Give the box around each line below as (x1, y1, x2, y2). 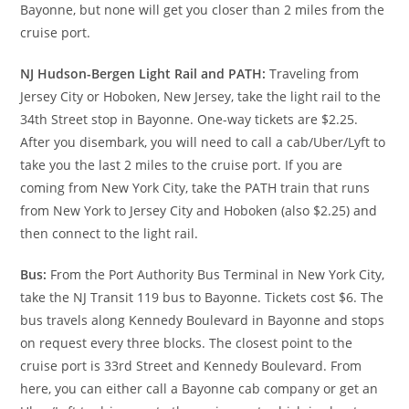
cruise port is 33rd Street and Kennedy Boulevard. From (20, 357, 362, 375)
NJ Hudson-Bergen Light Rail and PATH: (20, 65, 267, 83)
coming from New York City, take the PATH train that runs (20, 179, 371, 197)
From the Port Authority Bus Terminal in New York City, (47, 266, 385, 284)
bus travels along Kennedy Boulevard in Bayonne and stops (20, 311, 385, 330)
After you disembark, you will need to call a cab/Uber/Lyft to (20, 133, 386, 152)
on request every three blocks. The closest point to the (20, 334, 353, 352)
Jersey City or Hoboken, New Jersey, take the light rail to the (20, 88, 382, 106)
